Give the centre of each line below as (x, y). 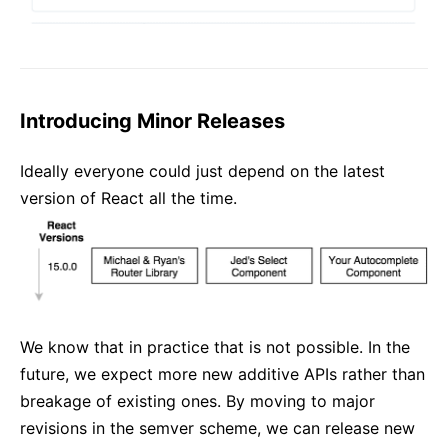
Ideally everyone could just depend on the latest (202, 170)
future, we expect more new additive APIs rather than (222, 373)
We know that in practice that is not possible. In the (215, 346)
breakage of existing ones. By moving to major (197, 400)
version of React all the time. (128, 197)
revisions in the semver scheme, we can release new (217, 427)
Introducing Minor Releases (152, 120)
